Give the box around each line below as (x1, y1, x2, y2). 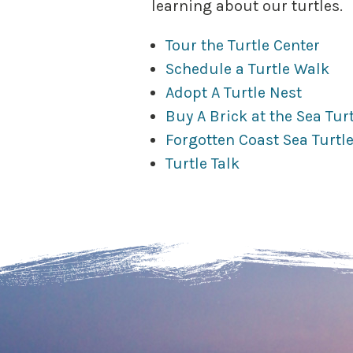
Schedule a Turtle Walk (165, 59, 333, 78)
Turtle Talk (165, 154, 240, 173)
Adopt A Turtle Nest (165, 83, 302, 102)
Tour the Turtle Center (165, 35, 320, 54)
